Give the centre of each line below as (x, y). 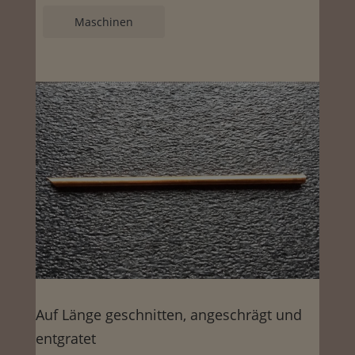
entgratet (65, 339)
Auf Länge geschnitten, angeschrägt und (168, 315)
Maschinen (103, 22)
